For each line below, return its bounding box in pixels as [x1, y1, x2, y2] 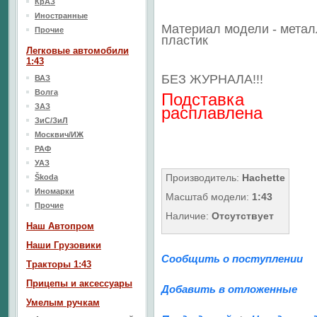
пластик [161, 33, 208, 47]
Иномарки [35, 187, 74, 195]
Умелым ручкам [26, 297, 100, 308]
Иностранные [35, 11, 88, 20]
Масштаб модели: [166, 191, 252, 202]
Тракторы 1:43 [26, 259, 91, 270]
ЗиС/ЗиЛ [35, 116, 68, 125]
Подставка [161, 90, 244, 109]
